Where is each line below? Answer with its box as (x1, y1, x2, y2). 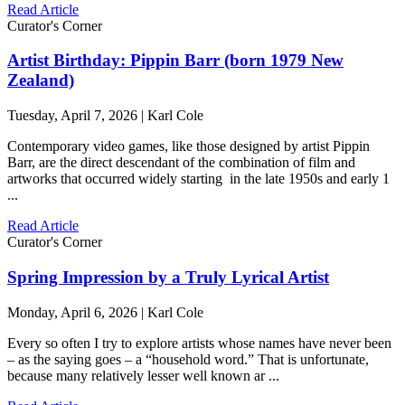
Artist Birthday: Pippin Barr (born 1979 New (7, 51, 344, 71)
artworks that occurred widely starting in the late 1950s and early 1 (7, 171, 390, 187)
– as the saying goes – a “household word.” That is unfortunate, (7, 351, 369, 367)
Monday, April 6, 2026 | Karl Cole (7, 304, 203, 320)
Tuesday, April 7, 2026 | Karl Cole (7, 108, 203, 124)
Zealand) (7, 71, 74, 90)
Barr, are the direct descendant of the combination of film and (7, 155, 355, 171)
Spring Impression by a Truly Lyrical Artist (7, 267, 329, 287)
